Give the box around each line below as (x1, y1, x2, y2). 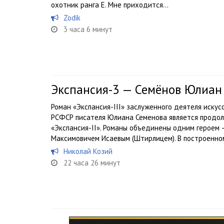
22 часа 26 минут (63, 158, 120, 167)
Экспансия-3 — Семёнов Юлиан (51, 81, 222, 97)
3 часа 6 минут (63, 24, 112, 34)
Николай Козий (63, 146, 112, 156)
